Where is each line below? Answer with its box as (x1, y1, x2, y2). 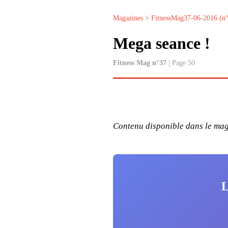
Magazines (113, 14, 143, 22)
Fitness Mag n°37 (113, 59, 166, 67)
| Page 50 (166, 59, 195, 67)
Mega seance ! (113, 34, 210, 53)
